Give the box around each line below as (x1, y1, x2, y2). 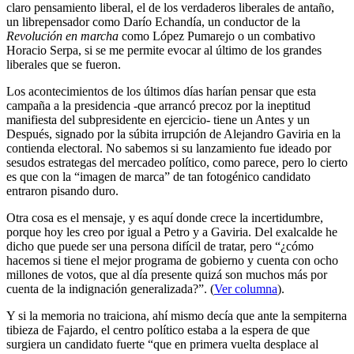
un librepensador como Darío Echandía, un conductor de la (6, 14, 300, 28)
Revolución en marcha (6, 28, 119, 43)
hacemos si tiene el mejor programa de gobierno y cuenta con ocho (6, 253, 338, 267)
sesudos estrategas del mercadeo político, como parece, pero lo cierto (6, 155, 348, 169)
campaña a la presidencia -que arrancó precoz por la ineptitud (6, 98, 311, 112)
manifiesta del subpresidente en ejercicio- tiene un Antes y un (6, 112, 310, 126)
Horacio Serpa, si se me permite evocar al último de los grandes (6, 43, 322, 57)
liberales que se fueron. (6, 57, 121, 71)
